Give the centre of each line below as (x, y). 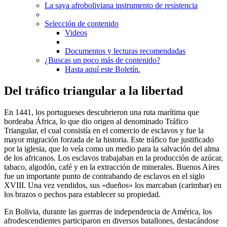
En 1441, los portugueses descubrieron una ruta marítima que (102, 112)
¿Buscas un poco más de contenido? (102, 60)
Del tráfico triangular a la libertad (93, 90)
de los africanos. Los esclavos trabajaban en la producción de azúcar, (113, 158)
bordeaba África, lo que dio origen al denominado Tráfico (96, 121)
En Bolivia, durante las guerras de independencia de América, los (108, 211)
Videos (76, 32)
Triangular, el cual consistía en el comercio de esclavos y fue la (104, 130)
